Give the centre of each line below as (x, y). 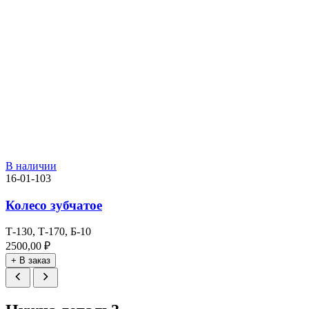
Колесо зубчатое (54, 205)
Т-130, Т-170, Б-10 (48, 232)
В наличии (31, 166)
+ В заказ (31, 261)
